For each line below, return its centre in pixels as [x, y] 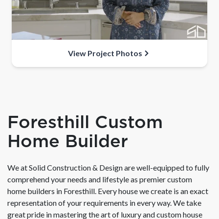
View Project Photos [105, 53]
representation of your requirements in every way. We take [104, 202]
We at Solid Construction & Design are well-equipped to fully [108, 167]
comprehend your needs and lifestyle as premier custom [100, 179]
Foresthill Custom [85, 123]
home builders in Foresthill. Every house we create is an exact [108, 191]
